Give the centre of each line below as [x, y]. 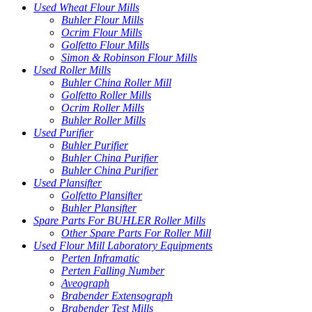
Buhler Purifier [95, 145]
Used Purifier [63, 132]
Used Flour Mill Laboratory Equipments [123, 245]
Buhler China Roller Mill [116, 82]
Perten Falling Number [113, 270]
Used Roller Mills [72, 70]
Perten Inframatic [100, 258]
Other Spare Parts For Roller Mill [136, 233]
